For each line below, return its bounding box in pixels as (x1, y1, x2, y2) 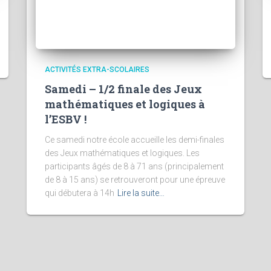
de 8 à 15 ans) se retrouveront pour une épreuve (45, 175, 225, 184)
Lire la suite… (117, 188, 165, 198)
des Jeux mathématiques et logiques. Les (45, 148, 200, 158)
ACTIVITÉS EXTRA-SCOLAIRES (45, 65, 149, 74)
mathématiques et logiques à (45, 97, 205, 111)
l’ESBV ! (45, 112, 87, 126)
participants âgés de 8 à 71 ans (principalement (45, 162, 224, 171)
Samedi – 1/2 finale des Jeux (45, 82, 202, 96)
